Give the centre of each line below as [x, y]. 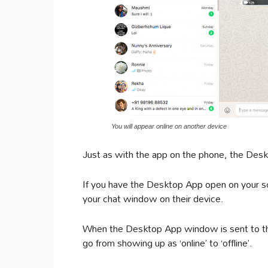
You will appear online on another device [169, 126]
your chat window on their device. [153, 198]
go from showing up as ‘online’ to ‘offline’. [167, 243]
